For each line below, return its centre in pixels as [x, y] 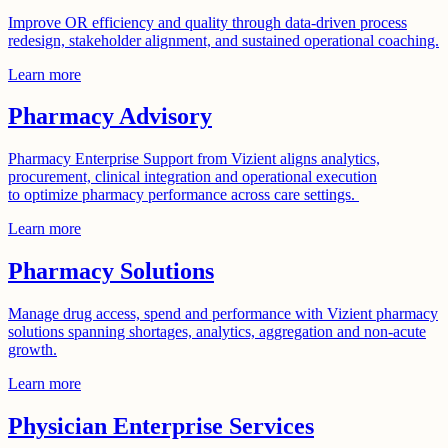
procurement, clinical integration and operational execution [192, 177]
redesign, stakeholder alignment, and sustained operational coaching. [223, 40]
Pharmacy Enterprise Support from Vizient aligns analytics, [194, 159]
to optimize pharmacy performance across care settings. [183, 195]
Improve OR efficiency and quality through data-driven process [207, 22]
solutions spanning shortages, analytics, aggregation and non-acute [217, 332]
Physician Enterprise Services [161, 426]
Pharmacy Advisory [110, 116]
